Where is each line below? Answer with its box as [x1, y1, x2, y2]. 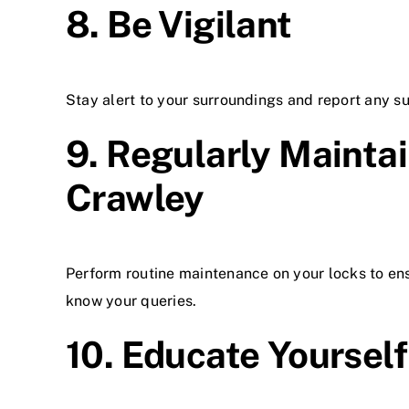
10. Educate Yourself [66, 332, 407, 376]
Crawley [66, 175, 204, 219]
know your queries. [66, 291, 197, 309]
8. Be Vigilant [66, 2, 292, 46]
